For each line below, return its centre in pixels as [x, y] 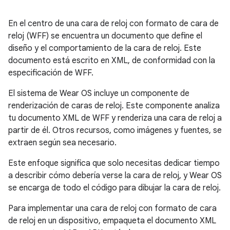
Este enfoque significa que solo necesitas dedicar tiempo [114, 164]
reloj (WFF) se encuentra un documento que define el [105, 36]
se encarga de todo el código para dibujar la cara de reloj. [114, 188]
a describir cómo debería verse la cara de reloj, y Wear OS [115, 176]
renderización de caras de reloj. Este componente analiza [114, 106]
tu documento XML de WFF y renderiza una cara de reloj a [115, 118]
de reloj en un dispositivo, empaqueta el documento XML [112, 221]
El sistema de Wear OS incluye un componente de [99, 94]
